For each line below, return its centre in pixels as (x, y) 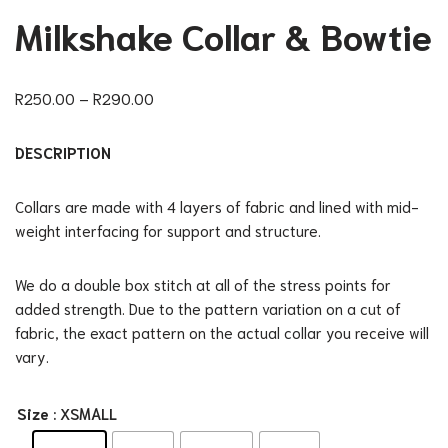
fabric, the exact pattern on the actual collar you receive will (222, 332)
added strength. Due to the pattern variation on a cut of (208, 308)
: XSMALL (85, 413)
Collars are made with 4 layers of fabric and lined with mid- (217, 206)
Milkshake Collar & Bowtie (223, 35)
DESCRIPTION (63, 152)
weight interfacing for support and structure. (168, 230)
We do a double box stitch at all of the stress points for (203, 284)
